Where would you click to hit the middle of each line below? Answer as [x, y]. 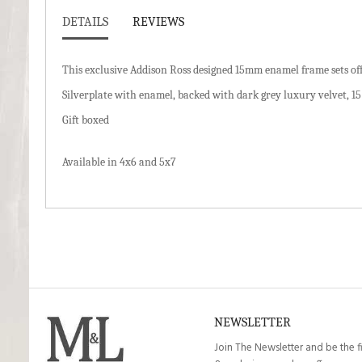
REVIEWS [158, 22]
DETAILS [85, 22]
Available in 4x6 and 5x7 [119, 162]
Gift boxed [86, 120]
